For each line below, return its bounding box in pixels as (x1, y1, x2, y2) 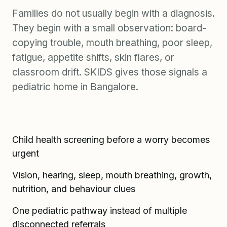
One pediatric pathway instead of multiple (12, 205, 187, 216)
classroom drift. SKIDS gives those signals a (12, 66, 207, 79)
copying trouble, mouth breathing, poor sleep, (12, 37, 212, 49)
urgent (12, 148, 39, 159)
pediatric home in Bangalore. (12, 81, 138, 93)
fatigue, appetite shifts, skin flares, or (12, 52, 174, 64)
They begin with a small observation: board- (12, 22, 206, 34)
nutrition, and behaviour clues (12, 183, 135, 195)
